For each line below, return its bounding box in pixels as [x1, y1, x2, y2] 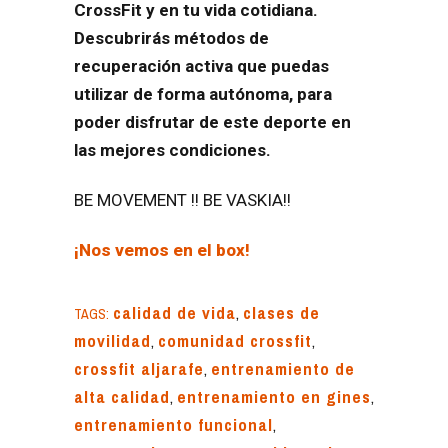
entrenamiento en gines [177, 384, 371, 408]
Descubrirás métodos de [74, 27, 269, 48]
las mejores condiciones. [74, 139, 271, 160]
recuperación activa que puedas [74, 55, 329, 76]
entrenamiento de [211, 356, 355, 380]
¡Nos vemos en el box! [74, 239, 254, 260]
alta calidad [74, 384, 170, 408]
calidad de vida [113, 300, 236, 324]
